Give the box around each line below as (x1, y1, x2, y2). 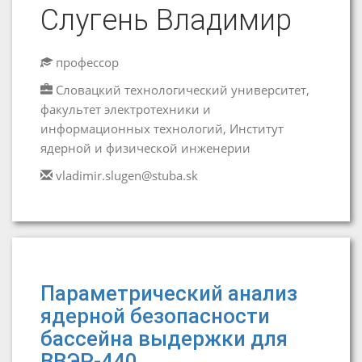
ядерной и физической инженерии (40, 140, 250, 156)
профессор (53, 54, 119, 70)
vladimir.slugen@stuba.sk (56, 167, 198, 183)
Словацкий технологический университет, (56, 82, 309, 98)
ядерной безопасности (40, 304, 270, 328)
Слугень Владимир (40, 3, 292, 37)
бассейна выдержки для (40, 326, 288, 351)
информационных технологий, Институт (40, 120, 284, 137)
